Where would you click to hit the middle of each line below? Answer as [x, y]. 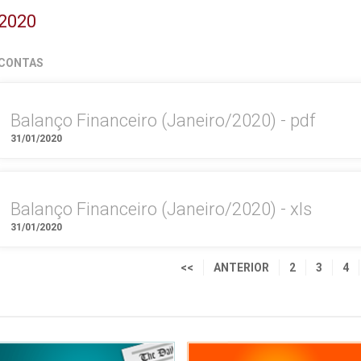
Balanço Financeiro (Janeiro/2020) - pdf [162, 120]
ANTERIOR [242, 268]
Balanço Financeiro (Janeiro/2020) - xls [161, 209]
